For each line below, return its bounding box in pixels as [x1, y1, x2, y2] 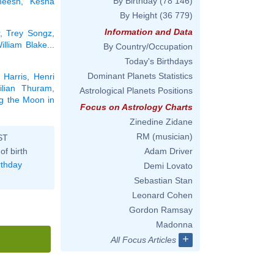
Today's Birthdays [125, 56, 193, 66]
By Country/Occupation [103, 42, 193, 51]
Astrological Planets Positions [80, 86, 193, 95]
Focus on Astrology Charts [80, 102, 193, 112]
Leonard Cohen [132, 190, 193, 200]
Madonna [156, 220, 193, 229]
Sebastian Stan [134, 176, 193, 185]
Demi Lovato [144, 161, 193, 171]
